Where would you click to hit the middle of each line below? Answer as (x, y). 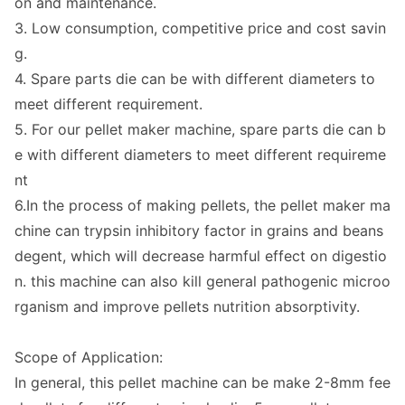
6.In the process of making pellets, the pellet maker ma (202, 206)
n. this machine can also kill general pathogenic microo (202, 282)
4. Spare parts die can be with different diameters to (195, 79)
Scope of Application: (89, 358)
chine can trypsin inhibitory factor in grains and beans (199, 231)
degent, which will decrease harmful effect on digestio (201, 256)
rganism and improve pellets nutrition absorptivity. (187, 307)
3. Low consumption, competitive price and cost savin (200, 28)
